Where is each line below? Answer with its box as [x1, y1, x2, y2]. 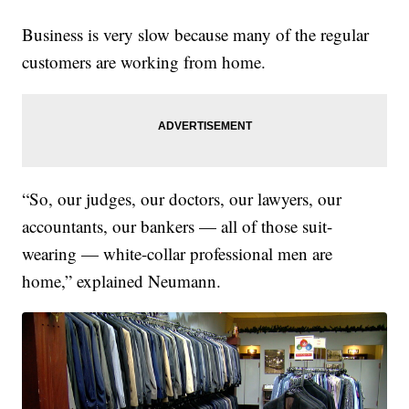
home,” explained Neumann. [22, 268, 222, 292]
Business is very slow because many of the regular [22, 22, 370, 46]
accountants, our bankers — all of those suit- [22, 214, 333, 237]
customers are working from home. [22, 49, 267, 73]
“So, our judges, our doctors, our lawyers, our [22, 186, 342, 210]
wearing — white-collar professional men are [22, 241, 333, 265]
